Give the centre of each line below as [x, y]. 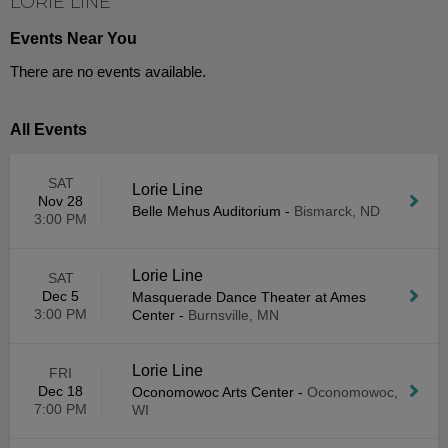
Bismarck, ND [337, 211]
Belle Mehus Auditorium [206, 211]
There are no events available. [108, 71]
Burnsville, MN [233, 315]
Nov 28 [60, 201]
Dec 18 [60, 391]
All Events [48, 129]
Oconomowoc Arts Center [213, 392]
